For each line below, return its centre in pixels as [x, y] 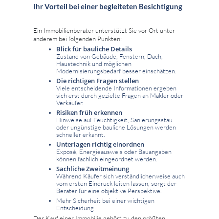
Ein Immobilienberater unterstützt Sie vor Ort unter [104, 30]
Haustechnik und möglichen [94, 63]
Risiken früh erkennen [89, 112]
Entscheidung [75, 208]
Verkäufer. [70, 102]
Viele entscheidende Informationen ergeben [116, 88]
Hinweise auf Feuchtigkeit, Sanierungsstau [114, 120]
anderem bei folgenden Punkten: [77, 38]
